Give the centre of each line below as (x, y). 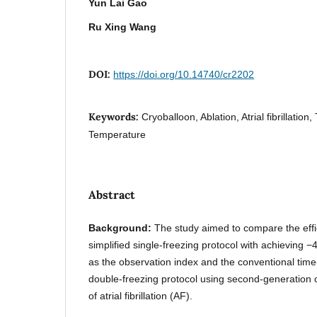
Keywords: (115, 116)
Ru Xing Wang (123, 27)
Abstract (112, 194)
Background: (122, 227)
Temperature (117, 134)
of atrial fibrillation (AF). (141, 295)
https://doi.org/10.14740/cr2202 (184, 74)
